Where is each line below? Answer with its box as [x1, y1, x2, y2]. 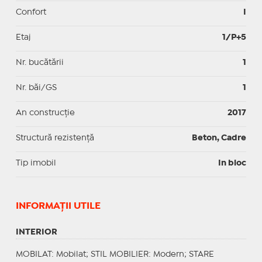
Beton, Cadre [192, 134, 247, 142]
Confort [15, 8, 46, 16]
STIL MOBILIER [90, 250, 149, 258]
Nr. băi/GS [15, 84, 57, 91]
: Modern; [148, 250, 189, 258]
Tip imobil [15, 159, 56, 167]
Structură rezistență [15, 134, 94, 142]
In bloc [218, 159, 247, 167]
